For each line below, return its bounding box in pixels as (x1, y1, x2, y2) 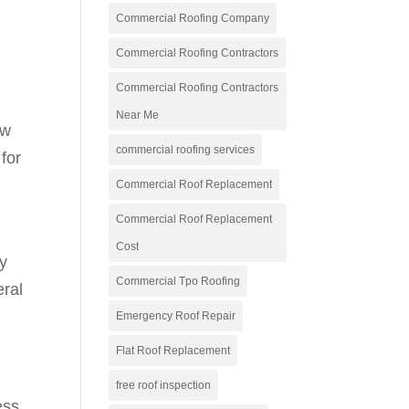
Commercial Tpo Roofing (116, 275, 241, 288)
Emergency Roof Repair (116, 309, 236, 322)
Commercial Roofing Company (116, 12, 270, 25)
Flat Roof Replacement (116, 344, 231, 357)
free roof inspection (116, 379, 212, 392)
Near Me (116, 109, 160, 121)
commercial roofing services (116, 143, 256, 156)
